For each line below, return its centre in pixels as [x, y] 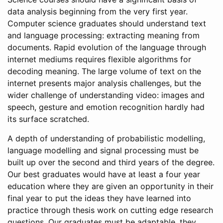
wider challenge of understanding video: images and [106, 95]
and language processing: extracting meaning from [104, 35]
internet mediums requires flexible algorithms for [99, 59]
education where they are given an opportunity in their [111, 186]
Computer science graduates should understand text [107, 23]
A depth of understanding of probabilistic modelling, [106, 138]
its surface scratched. [48, 119]
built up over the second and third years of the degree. [111, 162]
